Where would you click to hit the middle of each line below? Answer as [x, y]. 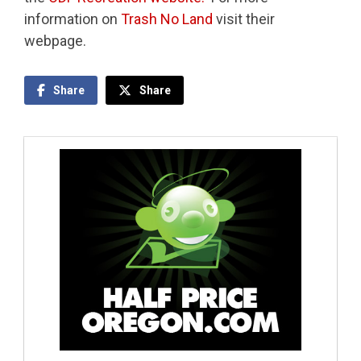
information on [73, 19]
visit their [244, 19]
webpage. [55, 41]
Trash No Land [167, 19]
